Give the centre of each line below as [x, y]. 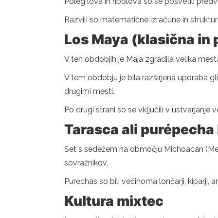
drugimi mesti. [89, 91]
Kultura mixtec [114, 201]
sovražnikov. [86, 163]
